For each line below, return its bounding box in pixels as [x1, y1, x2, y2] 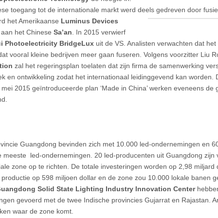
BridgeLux [59, 39, 94, 47]
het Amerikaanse [7, 17, 61, 25]
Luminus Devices [61, 17, 118, 25]
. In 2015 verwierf [72, 28, 126, 36]
